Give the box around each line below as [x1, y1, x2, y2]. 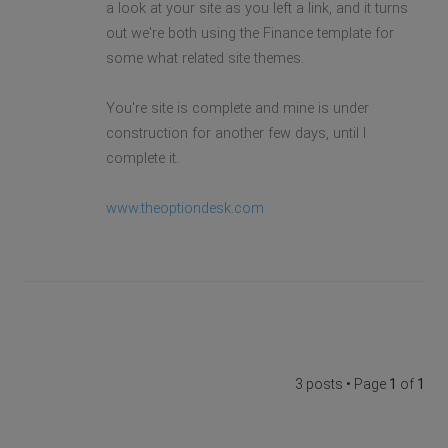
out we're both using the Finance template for [105, 24, 394, 42]
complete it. [105, 149, 179, 167]
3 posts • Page [294, 375, 389, 392]
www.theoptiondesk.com [105, 199, 264, 217]
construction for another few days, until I [105, 124, 366, 142]
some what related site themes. [105, 49, 304, 67]
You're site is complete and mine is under [105, 99, 369, 117]
